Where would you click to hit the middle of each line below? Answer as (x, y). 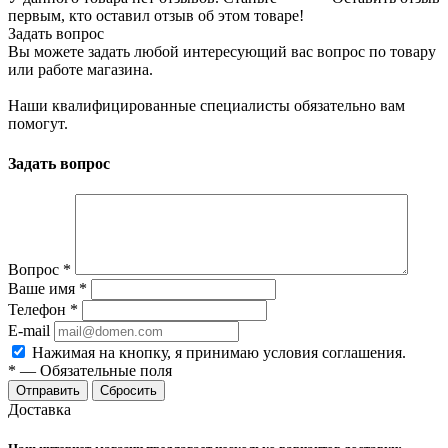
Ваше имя (43, 288)
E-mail (29, 330)
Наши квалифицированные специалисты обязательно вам (206, 106)
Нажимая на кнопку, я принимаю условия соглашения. (219, 352)
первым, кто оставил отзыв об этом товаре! (156, 16)
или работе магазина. (80, 70)
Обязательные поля (106, 370)
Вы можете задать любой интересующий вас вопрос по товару (222, 52)
